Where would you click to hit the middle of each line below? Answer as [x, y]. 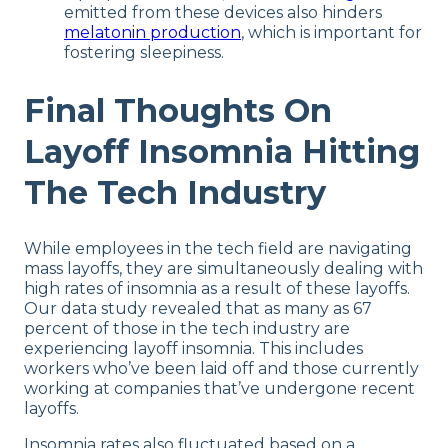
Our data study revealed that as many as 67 [198, 309]
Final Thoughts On [178, 110]
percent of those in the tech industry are [187, 329]
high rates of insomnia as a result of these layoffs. [217, 289]
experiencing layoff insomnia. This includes [193, 349]
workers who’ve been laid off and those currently [221, 369]
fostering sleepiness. [144, 53]
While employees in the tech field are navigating [218, 249]
